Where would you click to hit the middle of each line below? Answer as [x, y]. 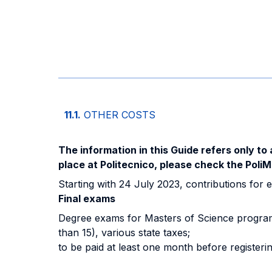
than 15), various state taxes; [124, 233]
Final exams [87, 199]
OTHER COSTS [120, 115]
